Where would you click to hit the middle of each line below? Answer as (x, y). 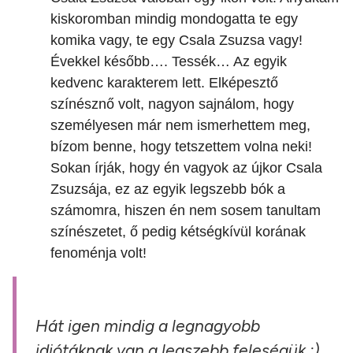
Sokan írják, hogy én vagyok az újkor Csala (186, 168)
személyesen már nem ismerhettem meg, (180, 126)
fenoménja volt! (98, 253)
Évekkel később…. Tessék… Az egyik (169, 62)
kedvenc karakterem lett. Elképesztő (164, 83)
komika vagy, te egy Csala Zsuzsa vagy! (176, 41)
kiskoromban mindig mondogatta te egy (174, 19)
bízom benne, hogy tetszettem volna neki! (181, 147)
